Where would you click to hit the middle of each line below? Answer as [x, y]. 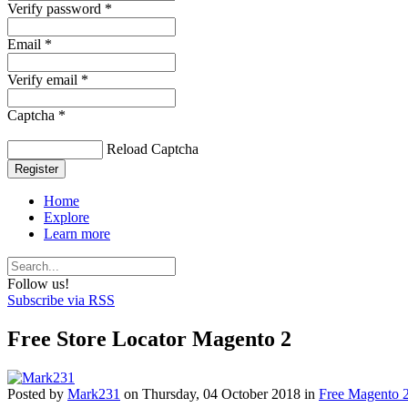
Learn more [77, 233]
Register [36, 168]
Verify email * [48, 79]
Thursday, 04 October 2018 [221, 393]
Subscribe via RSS [61, 300]
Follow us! [38, 283]
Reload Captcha [153, 148]
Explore [66, 217]
